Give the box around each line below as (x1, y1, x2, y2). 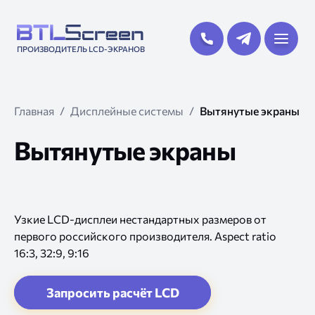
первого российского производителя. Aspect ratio (14, 229, 276, 243)
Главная (14, 104, 54, 117)
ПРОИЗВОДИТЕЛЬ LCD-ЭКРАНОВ (17, 44, 145, 53)
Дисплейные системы (70, 104, 184, 117)
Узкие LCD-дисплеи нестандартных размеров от (14, 212, 266, 226)
